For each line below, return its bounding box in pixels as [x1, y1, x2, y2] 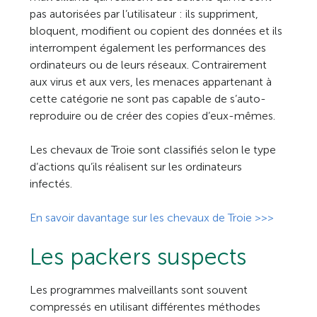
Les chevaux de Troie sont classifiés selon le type [30, 143, 277, 156]
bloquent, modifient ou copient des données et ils [30, 24, 283, 38]
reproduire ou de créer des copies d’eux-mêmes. [30, 109, 276, 122]
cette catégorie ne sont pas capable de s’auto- [30, 92, 267, 105]
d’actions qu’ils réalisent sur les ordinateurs [30, 160, 243, 173]
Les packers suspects [30, 243, 247, 270]
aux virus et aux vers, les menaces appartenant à [30, 75, 272, 88]
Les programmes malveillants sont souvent [30, 283, 248, 296]
